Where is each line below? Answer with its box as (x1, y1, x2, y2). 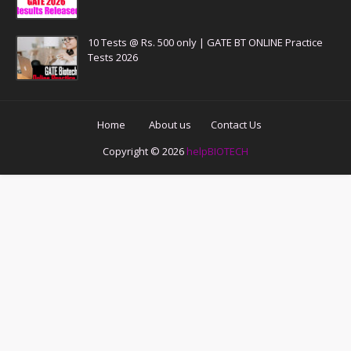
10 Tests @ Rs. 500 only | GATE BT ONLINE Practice (88, 35, 323, 50)
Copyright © (103, 144, 162, 159)
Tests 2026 (88, 50, 138, 65)
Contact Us (211, 118, 262, 132)
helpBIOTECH (186, 144, 248, 159)
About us (149, 118, 191, 132)
